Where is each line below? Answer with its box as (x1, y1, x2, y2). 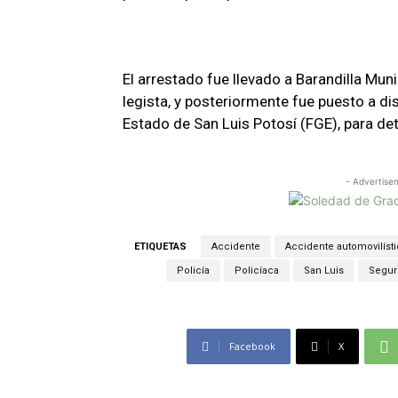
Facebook (228, 338, 275, 353)
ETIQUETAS (133, 240, 187, 252)
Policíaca (235, 264, 279, 276)
